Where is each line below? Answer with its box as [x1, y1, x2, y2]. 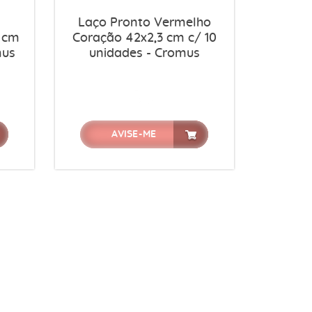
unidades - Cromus [88, 47, 200, 60]
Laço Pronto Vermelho [77, 17, 211, 29]
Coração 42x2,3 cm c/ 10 [72, 32, 217, 45]
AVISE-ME [111, 130, 157, 139]
